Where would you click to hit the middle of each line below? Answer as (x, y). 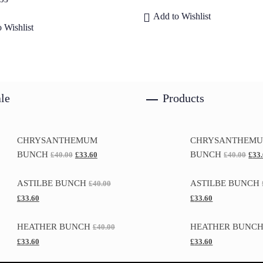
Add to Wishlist (182, 16)
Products (183, 98)
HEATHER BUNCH (53, 227)
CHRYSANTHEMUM (57, 141)
